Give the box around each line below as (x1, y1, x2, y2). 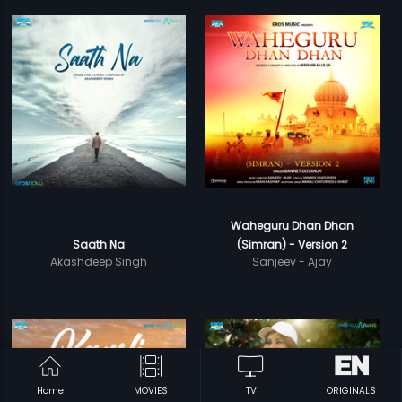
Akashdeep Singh (50, 254, 148, 270)
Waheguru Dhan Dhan (231, 218, 354, 234)
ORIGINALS (327, 384, 376, 398)
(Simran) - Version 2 (237, 237, 348, 253)
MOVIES (133, 384, 168, 398)
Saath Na (73, 237, 126, 253)
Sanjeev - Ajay (252, 254, 333, 270)
